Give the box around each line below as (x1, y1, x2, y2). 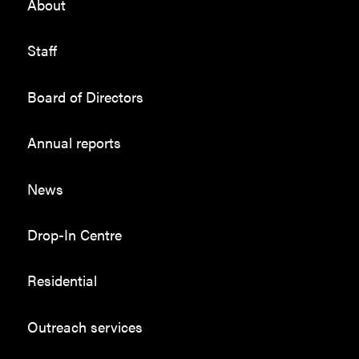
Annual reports (26, 132, 121, 153)
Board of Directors (26, 86, 143, 107)
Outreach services (26, 316, 143, 337)
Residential (26, 270, 97, 291)
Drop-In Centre (26, 224, 122, 244)
